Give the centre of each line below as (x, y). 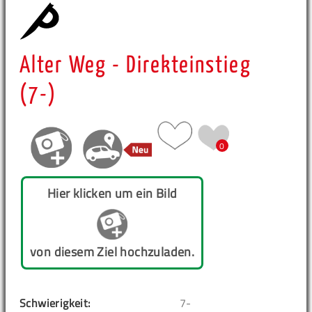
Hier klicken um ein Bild (112, 193)
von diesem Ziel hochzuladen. (112, 251)
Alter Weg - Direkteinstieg (135, 66)
